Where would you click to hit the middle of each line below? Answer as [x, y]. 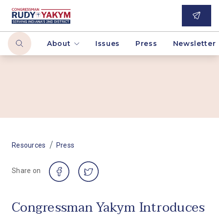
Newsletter [194, 44]
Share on [26, 171]
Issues [108, 44]
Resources [29, 145]
